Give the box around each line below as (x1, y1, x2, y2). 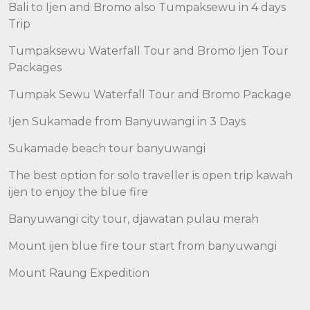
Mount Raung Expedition (8, 266, 149, 280)
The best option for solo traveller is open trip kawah (8, 169, 293, 182)
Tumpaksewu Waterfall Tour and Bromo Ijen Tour (8, 44, 289, 57)
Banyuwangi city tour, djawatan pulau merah (8, 212, 259, 226)
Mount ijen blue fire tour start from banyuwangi (8, 239, 277, 253)
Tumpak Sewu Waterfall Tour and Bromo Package (8, 88, 291, 101)
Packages (8, 61, 62, 74)
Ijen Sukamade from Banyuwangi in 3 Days (8, 115, 246, 128)
